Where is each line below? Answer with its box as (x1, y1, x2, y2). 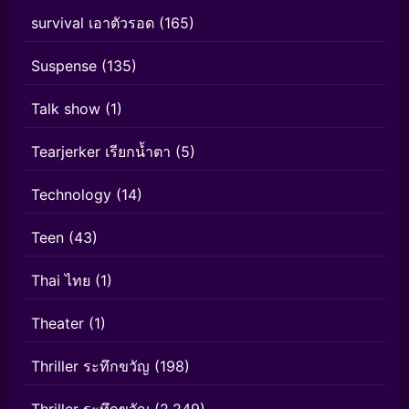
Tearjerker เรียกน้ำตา (31, 142, 171, 161)
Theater (31, 313, 84, 332)
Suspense (31, 56, 97, 75)
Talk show (31, 99, 100, 118)
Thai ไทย (31, 270, 90, 289)
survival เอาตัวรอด (31, 13, 154, 32)
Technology (31, 184, 111, 204)
